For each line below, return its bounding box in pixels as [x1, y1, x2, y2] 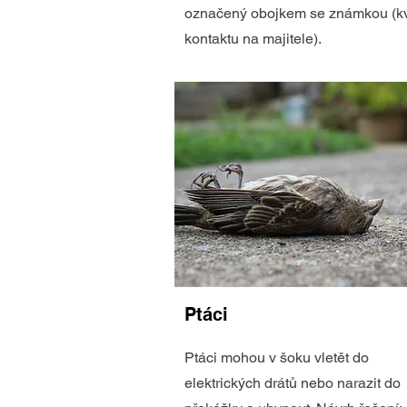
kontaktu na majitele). [184, 30, 322, 47]
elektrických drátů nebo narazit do [184, 374, 401, 392]
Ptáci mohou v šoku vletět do [184, 349, 369, 366]
